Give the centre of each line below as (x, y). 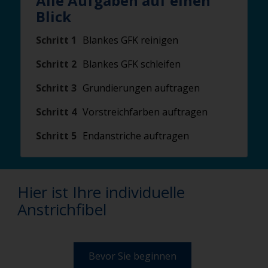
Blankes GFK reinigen (130, 40)
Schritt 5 (56, 136)
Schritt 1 (56, 40)
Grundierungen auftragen (141, 88)
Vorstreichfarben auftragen (145, 112)
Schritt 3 (56, 88)
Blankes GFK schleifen (132, 64)
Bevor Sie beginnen (133, 256)
